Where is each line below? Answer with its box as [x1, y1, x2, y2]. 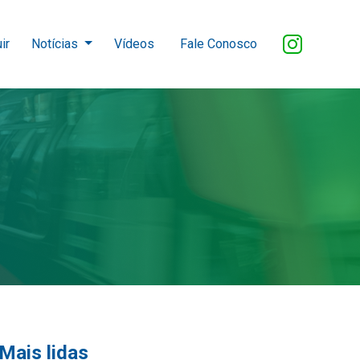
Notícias [31, 35, 82, 51]
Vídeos [113, 35, 154, 51]
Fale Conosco [179, 35, 257, 51]
